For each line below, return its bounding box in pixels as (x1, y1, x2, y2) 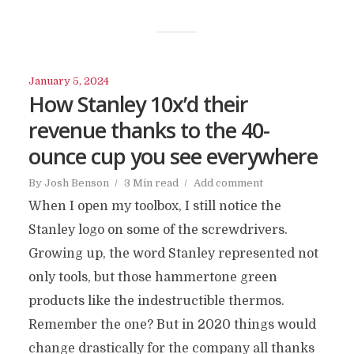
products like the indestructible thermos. (28, 294, 284, 309)
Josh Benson (43, 177, 109, 190)
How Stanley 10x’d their (28, 89, 248, 119)
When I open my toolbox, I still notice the (28, 199, 281, 214)
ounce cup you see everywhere (28, 141, 318, 171)
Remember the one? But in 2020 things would (28, 318, 316, 333)
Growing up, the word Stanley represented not (28, 247, 318, 262)
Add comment (193, 177, 263, 190)
